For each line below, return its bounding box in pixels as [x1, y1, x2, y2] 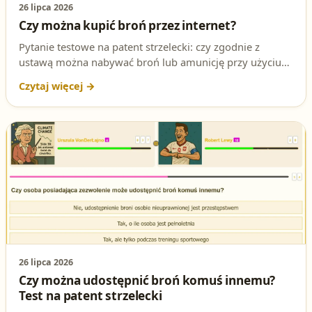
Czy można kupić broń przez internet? [19, 17, 236, 33]
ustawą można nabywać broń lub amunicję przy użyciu [19, 54, 281, 69]
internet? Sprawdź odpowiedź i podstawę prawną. [19, 85, 257, 100]
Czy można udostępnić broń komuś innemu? [19, 272, 276, 288]
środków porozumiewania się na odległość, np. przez [19, 70, 273, 84]
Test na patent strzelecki [19, 287, 162, 304]
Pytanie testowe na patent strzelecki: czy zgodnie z [19, 39, 260, 54]
